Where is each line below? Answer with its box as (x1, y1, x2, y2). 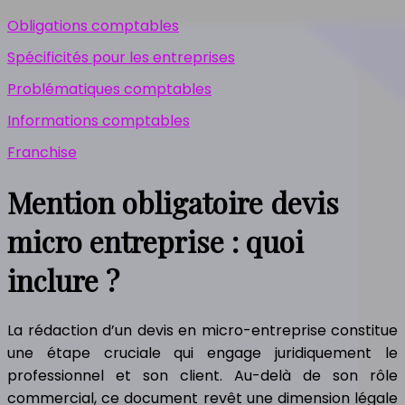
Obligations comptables (7, 15, 179, 36)
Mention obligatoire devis (7, 183, 339, 222)
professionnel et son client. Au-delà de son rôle (7, 364, 398, 386)
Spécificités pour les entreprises (7, 47, 235, 68)
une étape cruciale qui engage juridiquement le (7, 342, 398, 363)
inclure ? (7, 260, 119, 300)
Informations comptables (7, 110, 190, 131)
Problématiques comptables (7, 79, 212, 99)
